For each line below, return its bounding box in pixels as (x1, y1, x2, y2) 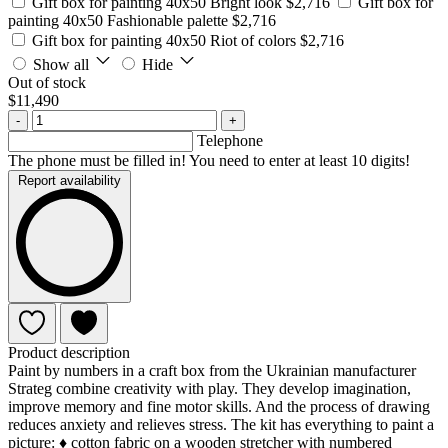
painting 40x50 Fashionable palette (8, 12, 232, 30)
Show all (29, 56, 93, 74)
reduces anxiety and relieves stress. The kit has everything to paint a (8, 415, 434, 433)
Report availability (18, 173, 121, 189)
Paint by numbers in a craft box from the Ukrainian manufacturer (8, 361, 416, 379)
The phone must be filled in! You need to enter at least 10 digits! (8, 152, 410, 170)
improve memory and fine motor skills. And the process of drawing (8, 397, 430, 415)
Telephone (197, 132, 263, 150)
